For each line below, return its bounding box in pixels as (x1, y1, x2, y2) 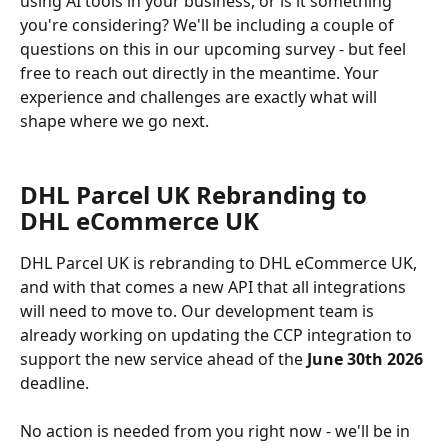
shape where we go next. (20, 109, 209, 132)
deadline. (20, 371, 89, 394)
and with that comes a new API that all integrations (20, 275, 410, 298)
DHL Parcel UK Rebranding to (20, 177, 373, 211)
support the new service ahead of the (20, 347, 307, 370)
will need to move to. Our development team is (20, 299, 378, 322)
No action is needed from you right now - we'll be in (20, 420, 414, 443)
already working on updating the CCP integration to (20, 323, 416, 346)
